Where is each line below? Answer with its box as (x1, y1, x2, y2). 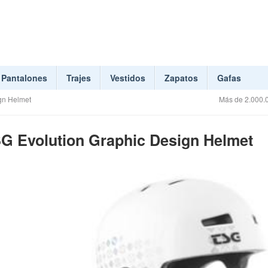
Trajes (66, 72, 91, 84)
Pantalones (1, 72, 47, 84)
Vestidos (110, 72, 145, 84)
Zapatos (165, 72, 198, 84)
